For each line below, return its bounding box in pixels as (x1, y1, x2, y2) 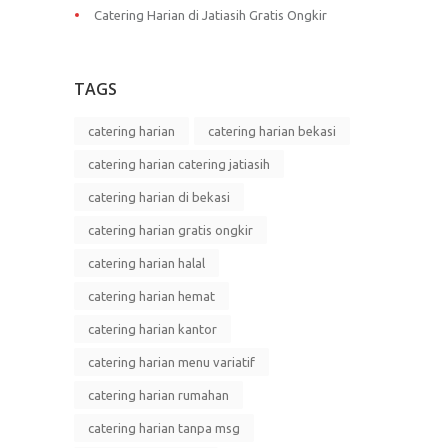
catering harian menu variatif (88, 354, 255, 369)
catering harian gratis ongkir (88, 222, 253, 237)
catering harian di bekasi (88, 189, 230, 204)
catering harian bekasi (208, 123, 336, 138)
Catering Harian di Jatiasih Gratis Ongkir (94, 7, 327, 22)
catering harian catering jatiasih (88, 156, 270, 171)
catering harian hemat (88, 288, 215, 303)
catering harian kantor (88, 321, 217, 336)
